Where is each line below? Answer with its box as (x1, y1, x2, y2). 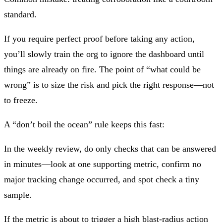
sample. (4, 189, 32, 200)
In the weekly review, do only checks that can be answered (4, 143, 216, 154)
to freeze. (4, 95, 38, 105)
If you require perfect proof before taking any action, (4, 33, 195, 44)
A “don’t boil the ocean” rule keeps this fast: (4, 119, 165, 129)
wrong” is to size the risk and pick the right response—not (4, 79, 214, 90)
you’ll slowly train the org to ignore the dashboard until (4, 49, 204, 59)
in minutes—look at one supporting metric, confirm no (4, 159, 201, 169)
